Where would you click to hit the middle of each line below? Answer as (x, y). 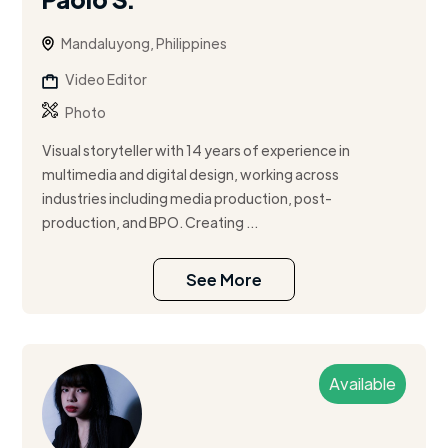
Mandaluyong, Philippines (144, 43)
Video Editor (106, 79)
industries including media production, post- (187, 198)
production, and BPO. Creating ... (150, 222)
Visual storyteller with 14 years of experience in (196, 150)
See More (224, 280)
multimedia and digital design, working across (191, 174)
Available (362, 384)
